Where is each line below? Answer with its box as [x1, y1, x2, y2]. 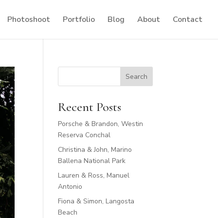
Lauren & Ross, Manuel [58, 171, 130, 180]
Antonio [58, 182, 83, 191]
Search [125, 72, 147, 81]
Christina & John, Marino [58, 145, 132, 154]
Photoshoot [7, 14, 50, 25]
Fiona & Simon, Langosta [58, 197, 135, 206]
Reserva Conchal [58, 130, 111, 140]
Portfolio [63, 14, 95, 25]
